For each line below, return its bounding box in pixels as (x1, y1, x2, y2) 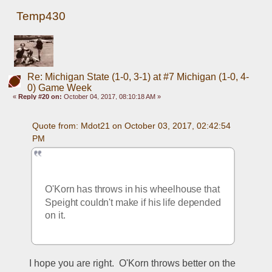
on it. (45, 210, 69, 220)
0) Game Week (27, 83, 92, 93)
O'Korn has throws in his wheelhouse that (45, 183, 220, 194)
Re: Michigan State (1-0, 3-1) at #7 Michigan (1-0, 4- (27, 72, 249, 83)
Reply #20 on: (18, 93, 63, 101)
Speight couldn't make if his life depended (45, 197, 221, 208)
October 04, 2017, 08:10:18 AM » (62, 93, 161, 101)
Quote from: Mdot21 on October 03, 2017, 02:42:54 (32, 121, 231, 131)
